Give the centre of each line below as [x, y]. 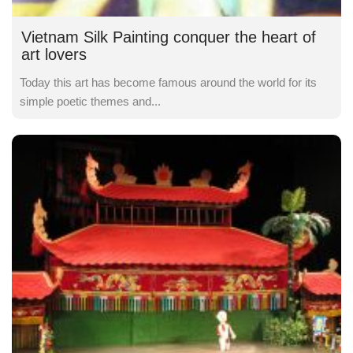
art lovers [54, 54]
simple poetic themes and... [90, 101]
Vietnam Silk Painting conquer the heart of [169, 37]
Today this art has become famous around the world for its [168, 82]
